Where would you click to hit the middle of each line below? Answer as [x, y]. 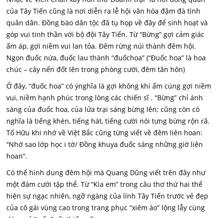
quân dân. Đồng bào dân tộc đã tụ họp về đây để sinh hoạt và [107, 23]
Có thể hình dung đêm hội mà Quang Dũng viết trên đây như [106, 173]
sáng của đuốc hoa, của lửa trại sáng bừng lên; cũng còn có [103, 109]
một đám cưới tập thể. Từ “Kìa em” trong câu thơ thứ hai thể [105, 184]
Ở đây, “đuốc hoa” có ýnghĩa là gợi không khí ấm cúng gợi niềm [109, 86]
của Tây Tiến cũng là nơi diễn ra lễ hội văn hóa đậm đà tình [104, 11]
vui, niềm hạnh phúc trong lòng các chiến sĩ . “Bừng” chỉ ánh [105, 98]
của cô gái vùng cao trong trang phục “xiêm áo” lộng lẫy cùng [106, 208]
